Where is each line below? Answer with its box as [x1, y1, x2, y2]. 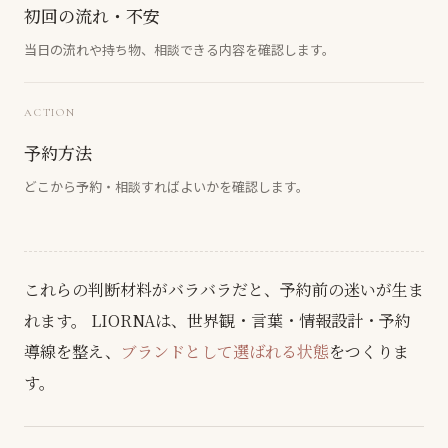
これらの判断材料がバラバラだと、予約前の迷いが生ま [24, 277, 424, 301]
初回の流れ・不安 [24, 2, 160, 28]
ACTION [24, 105, 76, 119]
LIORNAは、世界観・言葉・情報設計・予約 [87, 308, 411, 332]
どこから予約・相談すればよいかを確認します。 [24, 176, 309, 196]
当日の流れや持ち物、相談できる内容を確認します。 [24, 39, 335, 59]
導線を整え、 [24, 339, 121, 363]
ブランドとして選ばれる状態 [121, 339, 329, 363]
